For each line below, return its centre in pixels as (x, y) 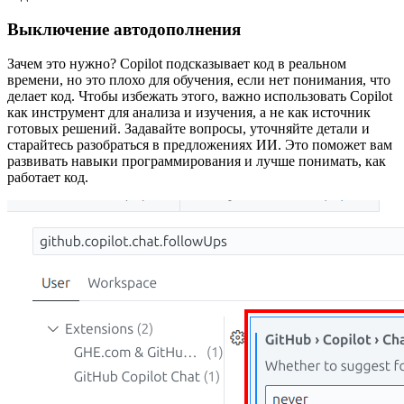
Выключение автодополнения (124, 29)
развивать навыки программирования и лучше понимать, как (197, 161)
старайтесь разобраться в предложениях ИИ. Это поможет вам (200, 145)
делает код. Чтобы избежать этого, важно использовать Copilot (200, 96)
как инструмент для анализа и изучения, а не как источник (189, 113)
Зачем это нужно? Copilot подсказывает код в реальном (177, 64)
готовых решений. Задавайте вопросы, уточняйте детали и (188, 129)
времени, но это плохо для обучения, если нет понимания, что (199, 80)
